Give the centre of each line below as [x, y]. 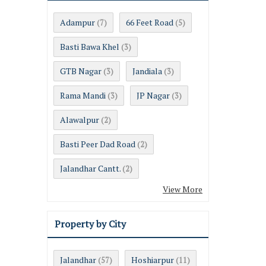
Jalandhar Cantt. [90, 168]
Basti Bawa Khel [90, 46]
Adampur [77, 22]
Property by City [90, 224]
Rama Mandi [83, 95]
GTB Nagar [81, 71]
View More [183, 189]
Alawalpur [80, 119]
